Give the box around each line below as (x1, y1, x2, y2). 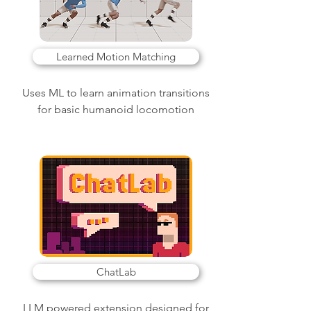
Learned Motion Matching (56, 50, 176, 63)
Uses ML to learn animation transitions (22, 86, 210, 99)
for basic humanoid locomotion (37, 103, 194, 116)
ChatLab (96, 265, 136, 278)
